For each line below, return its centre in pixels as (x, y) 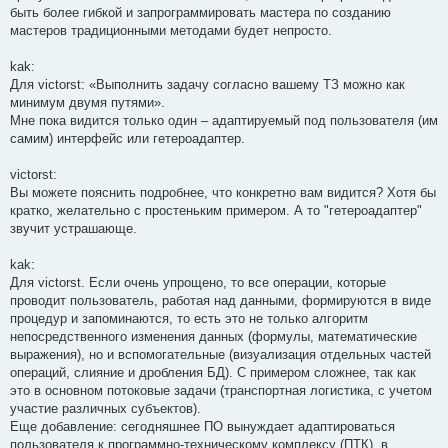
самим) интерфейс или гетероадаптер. (127, 138)
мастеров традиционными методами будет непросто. (171, 30)
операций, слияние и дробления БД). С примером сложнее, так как (213, 372)
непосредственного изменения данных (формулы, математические (213, 336)
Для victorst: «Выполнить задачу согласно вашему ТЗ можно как (207, 84)
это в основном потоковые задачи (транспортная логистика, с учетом (221, 390)
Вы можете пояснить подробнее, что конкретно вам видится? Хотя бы (223, 192)
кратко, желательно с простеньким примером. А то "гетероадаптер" (216, 210)
